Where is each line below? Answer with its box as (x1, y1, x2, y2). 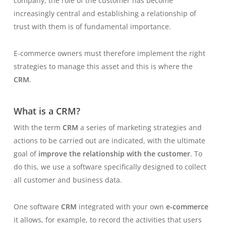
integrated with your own (78, 201, 164, 211)
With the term (13, 122, 63, 132)
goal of (13, 148, 38, 158)
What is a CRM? (13, 104, 80, 117)
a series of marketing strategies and (80, 122, 202, 132)
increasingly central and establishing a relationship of (13, 8, 196, 18)
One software (13, 201, 61, 211)
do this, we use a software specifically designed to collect (13, 161, 206, 172)
